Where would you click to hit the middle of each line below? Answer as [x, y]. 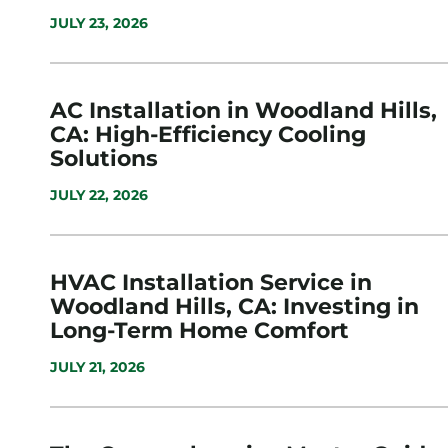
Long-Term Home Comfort [199, 331]
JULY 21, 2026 [97, 367]
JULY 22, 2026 [99, 195]
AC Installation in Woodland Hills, [243, 111]
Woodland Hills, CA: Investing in [234, 307]
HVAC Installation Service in [211, 283]
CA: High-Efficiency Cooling [208, 135]
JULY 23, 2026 [99, 23]
